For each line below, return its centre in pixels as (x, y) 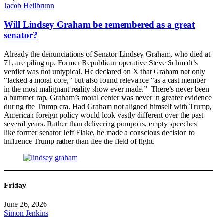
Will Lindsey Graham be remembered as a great (99, 25)
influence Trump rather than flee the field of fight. (79, 141)
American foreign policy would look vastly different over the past (104, 115)
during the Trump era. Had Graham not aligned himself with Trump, (108, 106)
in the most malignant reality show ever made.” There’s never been (107, 89)
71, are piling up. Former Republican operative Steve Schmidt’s (101, 62)
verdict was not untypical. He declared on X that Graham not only (105, 71)
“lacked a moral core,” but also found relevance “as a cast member (105, 80)
